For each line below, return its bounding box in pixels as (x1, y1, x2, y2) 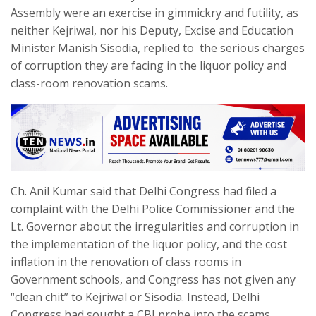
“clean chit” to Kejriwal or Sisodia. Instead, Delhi (11, 288, 260, 305)
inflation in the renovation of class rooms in (11, 253, 241, 269)
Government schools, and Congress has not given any (11, 271, 296, 287)
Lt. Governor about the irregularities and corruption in (11, 218, 299, 234)
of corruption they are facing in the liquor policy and (11, 58, 286, 74)
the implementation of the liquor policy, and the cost (11, 236, 287, 252)
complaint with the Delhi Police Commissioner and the (11, 200, 295, 217)
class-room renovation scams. (11, 75, 168, 92)
